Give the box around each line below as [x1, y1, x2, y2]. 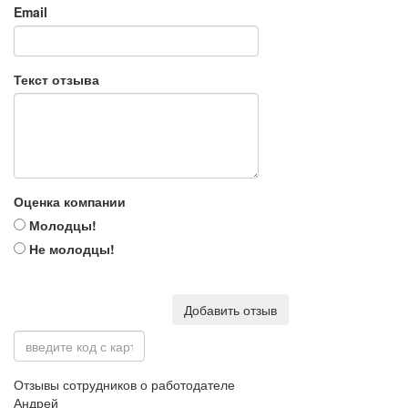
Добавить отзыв [184, 301, 278, 319]
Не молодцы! [25, 240, 115, 258]
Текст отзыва [14, 70, 99, 88]
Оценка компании [14, 192, 126, 210]
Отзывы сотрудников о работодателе [14, 375, 235, 393]
